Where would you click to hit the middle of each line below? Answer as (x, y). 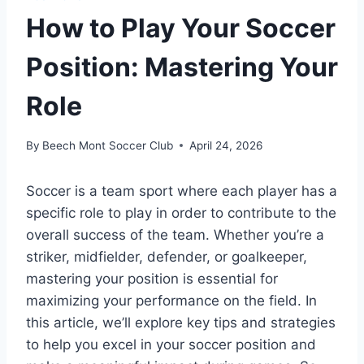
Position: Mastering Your (182, 67)
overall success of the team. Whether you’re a (175, 234)
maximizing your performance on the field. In (171, 300)
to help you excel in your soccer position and (171, 344)
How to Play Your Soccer (181, 28)
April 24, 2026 (226, 145)
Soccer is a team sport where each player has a (182, 191)
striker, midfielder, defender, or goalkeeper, (167, 256)
